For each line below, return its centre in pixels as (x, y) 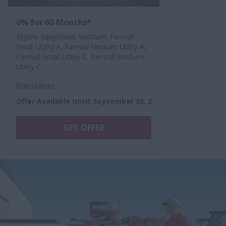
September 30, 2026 (129, 101)
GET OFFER (84, 128)
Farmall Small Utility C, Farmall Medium (80, 57)
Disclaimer (35, 86)
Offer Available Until (53, 101)
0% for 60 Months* (54, 22)
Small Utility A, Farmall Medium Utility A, (81, 47)
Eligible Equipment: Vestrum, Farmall (75, 37)
